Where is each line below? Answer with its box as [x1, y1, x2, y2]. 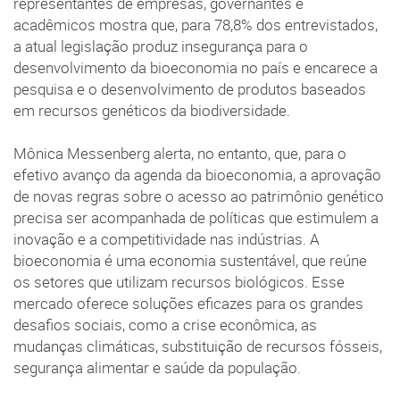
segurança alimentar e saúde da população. [13, 358, 301, 379]
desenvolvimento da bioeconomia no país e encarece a [13, 58, 378, 79]
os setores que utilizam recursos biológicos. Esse [13, 272, 345, 293]
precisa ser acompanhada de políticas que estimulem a [13, 208, 379, 229]
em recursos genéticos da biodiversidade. [13, 101, 290, 121]
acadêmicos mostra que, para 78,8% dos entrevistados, [13, 15, 378, 36]
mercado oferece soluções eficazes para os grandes [13, 294, 363, 314]
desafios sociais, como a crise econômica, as [13, 315, 317, 336]
